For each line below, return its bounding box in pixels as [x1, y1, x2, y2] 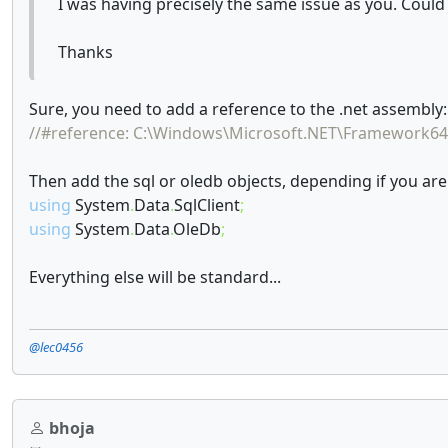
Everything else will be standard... [29, 266, 281, 288]
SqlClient [174, 194, 240, 216]
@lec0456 [29, 338, 83, 356]
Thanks [58, 41, 113, 63]
